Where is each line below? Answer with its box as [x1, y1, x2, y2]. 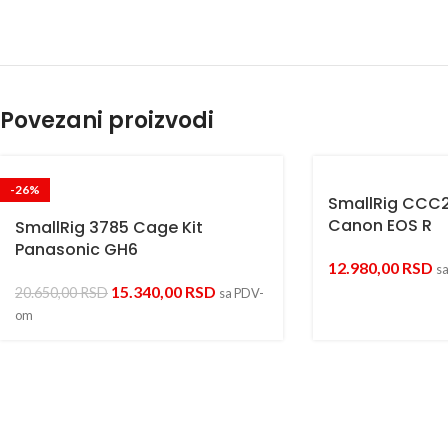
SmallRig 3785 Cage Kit [15, 216, 203, 240]
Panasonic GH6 [15, 238, 138, 262]
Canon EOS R [328, 214, 432, 238]
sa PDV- [219, 285, 264, 302]
